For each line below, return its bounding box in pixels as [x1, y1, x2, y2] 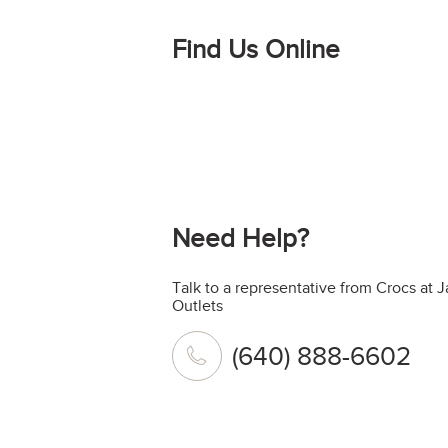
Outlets [172, 297, 223, 315]
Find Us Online [172, 35, 340, 64]
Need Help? [172, 224, 309, 253]
